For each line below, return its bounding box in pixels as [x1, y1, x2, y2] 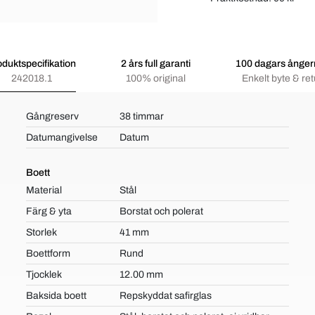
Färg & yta [26, 206, 72, 217]
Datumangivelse [26, 132, 98, 143]
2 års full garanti [121, 58, 191, 69]
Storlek [26, 227, 58, 238]
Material [26, 185, 63, 195]
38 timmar [119, 111, 164, 122]
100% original [126, 73, 186, 84]
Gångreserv [26, 111, 79, 122]
